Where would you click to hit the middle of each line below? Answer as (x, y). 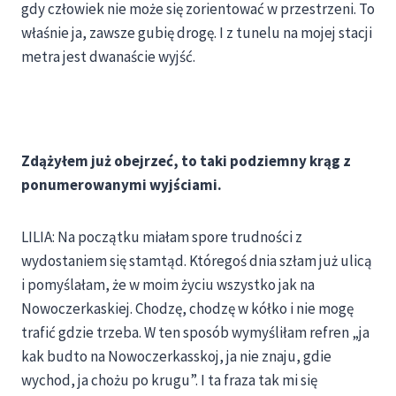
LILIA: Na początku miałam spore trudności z (162, 237)
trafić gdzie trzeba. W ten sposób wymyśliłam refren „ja (195, 333)
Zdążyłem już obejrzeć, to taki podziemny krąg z (186, 161)
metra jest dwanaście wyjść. (108, 57)
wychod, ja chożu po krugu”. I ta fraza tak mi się (169, 381)
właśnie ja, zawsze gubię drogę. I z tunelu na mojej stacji (197, 33)
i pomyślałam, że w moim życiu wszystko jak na (168, 285)
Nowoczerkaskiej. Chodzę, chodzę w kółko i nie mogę (187, 309)
